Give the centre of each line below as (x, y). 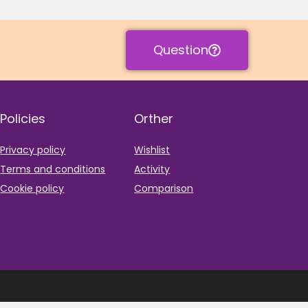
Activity (152, 169)
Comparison (164, 189)
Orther (154, 119)
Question (180, 50)
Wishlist (152, 150)
